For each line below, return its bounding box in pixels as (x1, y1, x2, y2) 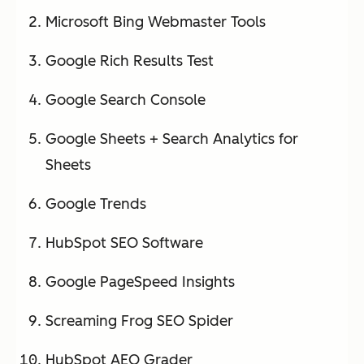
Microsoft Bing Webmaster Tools (45, 12, 266, 31)
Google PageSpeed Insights (45, 272, 235, 291)
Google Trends (45, 194, 146, 213)
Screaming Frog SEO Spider (45, 311, 233, 330)
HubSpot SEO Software (45, 233, 203, 252)
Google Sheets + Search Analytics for (45, 129, 298, 148)
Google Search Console (45, 90, 206, 109)
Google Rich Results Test (45, 51, 214, 70)
